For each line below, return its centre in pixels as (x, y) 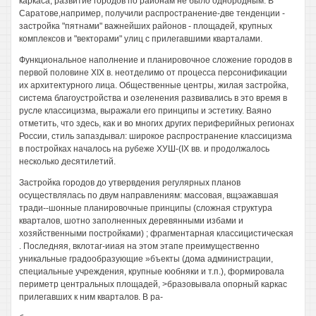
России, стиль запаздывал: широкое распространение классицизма (156, 136)
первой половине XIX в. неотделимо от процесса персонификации (153, 73)
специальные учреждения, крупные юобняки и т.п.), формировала (152, 272)
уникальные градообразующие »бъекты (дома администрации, (146, 259)
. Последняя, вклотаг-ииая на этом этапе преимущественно (139, 246)
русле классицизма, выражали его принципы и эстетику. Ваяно (145, 111)
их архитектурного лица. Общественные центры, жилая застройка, (154, 85)
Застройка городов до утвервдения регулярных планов (130, 183)
